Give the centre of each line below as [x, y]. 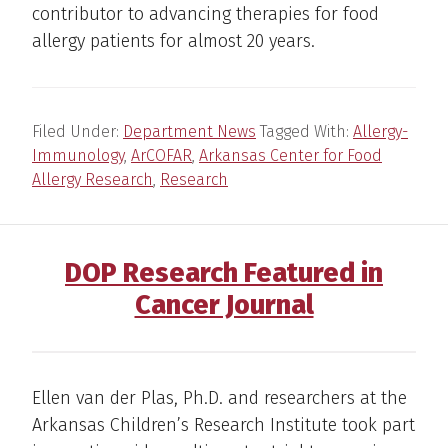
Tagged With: [306, 131]
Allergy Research [92, 179]
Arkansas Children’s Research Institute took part [223, 424]
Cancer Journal [224, 304]
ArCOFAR [161, 155]
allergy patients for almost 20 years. [173, 40]
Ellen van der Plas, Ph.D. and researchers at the [219, 397]
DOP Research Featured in [224, 272]
